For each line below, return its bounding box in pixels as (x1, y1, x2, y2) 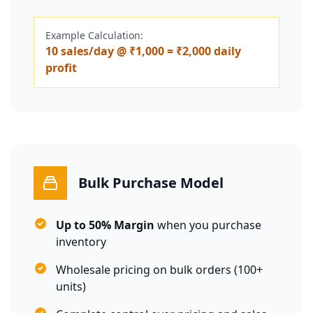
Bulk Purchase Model (78, 173, 224, 192)
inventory (56, 234, 106, 249)
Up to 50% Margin (56, 217, 154, 233)
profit (45, 60, 77, 75)
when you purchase (154, 217, 261, 233)
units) (56, 279, 86, 294)
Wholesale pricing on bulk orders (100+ (56, 262, 263, 277)
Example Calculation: (45, 29, 143, 42)
